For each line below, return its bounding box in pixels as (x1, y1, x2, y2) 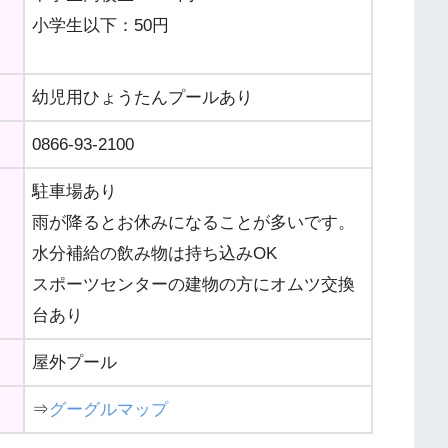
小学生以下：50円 (32, 15, 169, 35)
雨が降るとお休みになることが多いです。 (32, 212, 355, 232)
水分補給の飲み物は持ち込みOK (32, 243, 277, 263)
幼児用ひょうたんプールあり (32, 87, 253, 107)
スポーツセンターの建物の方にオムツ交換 (32, 274, 355, 294)
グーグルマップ (49, 399, 168, 419)
